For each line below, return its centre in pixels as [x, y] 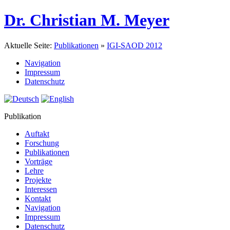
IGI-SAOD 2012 [135, 45]
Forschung [42, 143]
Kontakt [38, 198]
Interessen [41, 189]
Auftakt [37, 133]
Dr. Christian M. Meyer [87, 20]
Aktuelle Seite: [29, 45]
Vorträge [39, 161]
